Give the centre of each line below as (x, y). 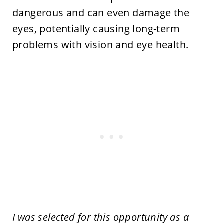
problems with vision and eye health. (100, 45)
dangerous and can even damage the (101, 13)
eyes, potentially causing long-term (96, 29)
